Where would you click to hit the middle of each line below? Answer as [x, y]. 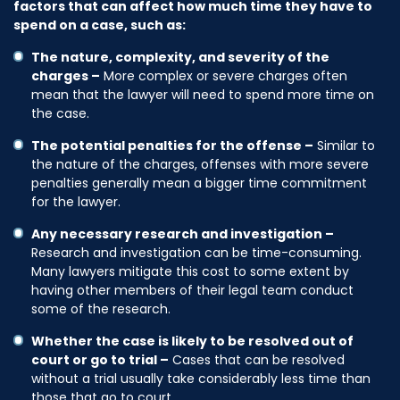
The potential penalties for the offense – [172, 145]
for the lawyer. [76, 201]
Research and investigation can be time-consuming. [196, 252]
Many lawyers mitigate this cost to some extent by [190, 271]
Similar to [344, 145]
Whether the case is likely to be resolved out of [192, 341]
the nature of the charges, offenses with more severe [200, 164]
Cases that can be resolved [257, 359]
